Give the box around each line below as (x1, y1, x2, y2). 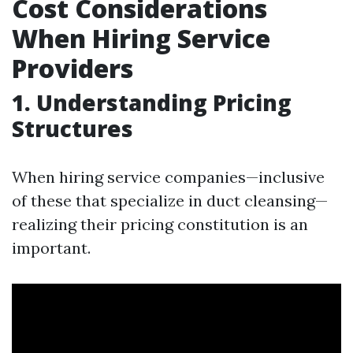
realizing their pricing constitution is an (12, 214, 308, 234)
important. (12, 238, 91, 258)
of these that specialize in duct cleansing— (12, 191, 328, 210)
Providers (12, 51, 133, 85)
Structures (12, 113, 133, 143)
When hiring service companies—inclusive (12, 167, 325, 187)
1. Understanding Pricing (12, 87, 292, 117)
